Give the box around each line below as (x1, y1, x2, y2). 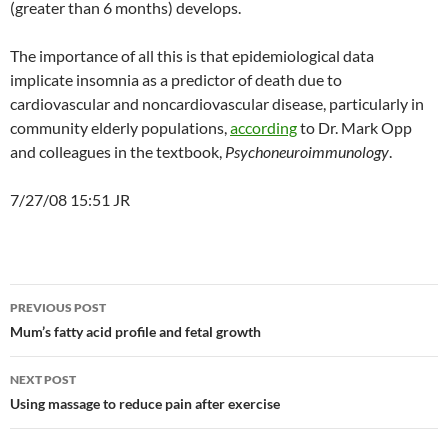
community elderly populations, (10, 118, 230, 137)
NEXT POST (10, 372, 76, 387)
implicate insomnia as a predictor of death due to (10, 70, 342, 89)
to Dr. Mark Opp (297, 118, 412, 137)
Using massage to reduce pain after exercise (10, 395, 280, 412)
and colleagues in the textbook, (10, 142, 225, 161)
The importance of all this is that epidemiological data (10, 46, 374, 65)
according (230, 118, 297, 137)
